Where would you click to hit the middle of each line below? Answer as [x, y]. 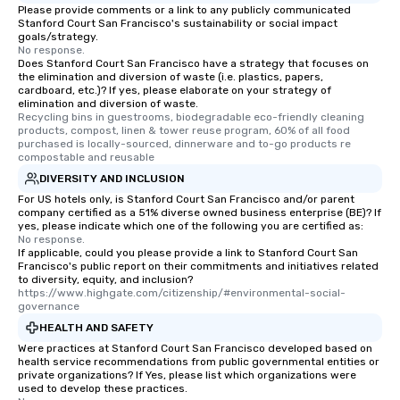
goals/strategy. [58, 37]
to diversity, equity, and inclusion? [105, 280]
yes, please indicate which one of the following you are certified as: [191, 226]
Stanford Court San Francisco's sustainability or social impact [178, 24]
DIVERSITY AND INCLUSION [112, 178]
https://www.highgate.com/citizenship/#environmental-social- [182, 293]
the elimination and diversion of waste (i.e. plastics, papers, [171, 77]
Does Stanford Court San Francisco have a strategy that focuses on [193, 64]
